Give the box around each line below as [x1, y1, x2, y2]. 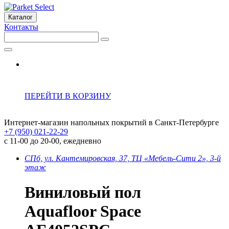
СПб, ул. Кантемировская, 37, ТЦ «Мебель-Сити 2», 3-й [25, 154, 221, 163]
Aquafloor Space [25, 202, 141, 221]
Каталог [8, 13, 33, 21]
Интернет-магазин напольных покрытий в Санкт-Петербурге [4, 118, 219, 127]
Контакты [4, 22, 38, 31]
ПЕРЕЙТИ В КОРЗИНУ [25, 91, 111, 100]
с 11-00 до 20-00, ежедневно [4, 136, 101, 145]
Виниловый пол [25, 183, 141, 202]
